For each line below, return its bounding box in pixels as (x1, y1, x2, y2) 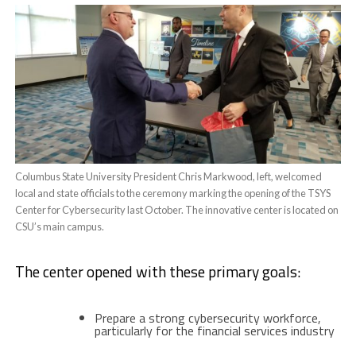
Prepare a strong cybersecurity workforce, (94, 308, 321, 328)
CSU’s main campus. (14, 220, 104, 234)
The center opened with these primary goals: (14, 260, 300, 284)
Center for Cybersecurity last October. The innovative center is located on (14, 203, 339, 217)
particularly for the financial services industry (94, 321, 335, 341)
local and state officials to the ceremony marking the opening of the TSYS (14, 187, 331, 200)
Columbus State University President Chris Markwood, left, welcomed (14, 170, 322, 184)
